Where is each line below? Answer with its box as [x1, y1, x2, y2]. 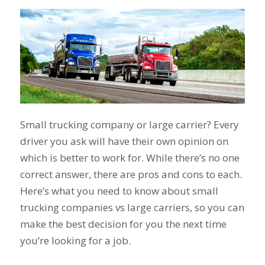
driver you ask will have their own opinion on [20, 134, 228, 148]
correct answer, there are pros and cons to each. [20, 167, 242, 182]
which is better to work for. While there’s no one [20, 151, 240, 165]
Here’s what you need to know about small [20, 184, 218, 198]
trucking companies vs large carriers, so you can [20, 201, 244, 215]
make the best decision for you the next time [20, 217, 227, 231]
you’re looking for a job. [20, 234, 133, 248]
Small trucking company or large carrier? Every [20, 118, 239, 132]
